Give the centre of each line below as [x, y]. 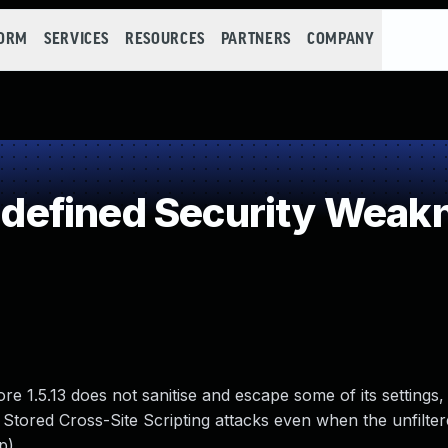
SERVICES [76, 39]
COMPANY [340, 39]
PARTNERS [255, 39]
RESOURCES [165, 39]
